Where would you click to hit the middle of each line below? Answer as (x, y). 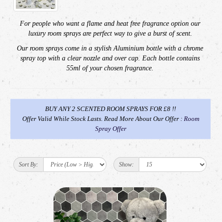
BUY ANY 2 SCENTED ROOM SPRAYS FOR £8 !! (111, 109)
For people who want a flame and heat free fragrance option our (110, 23)
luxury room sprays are (60, 33)
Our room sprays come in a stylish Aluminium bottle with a (99, 48)
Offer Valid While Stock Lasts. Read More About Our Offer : (103, 118)
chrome (192, 48)
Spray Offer (111, 128)
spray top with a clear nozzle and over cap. (81, 58)
